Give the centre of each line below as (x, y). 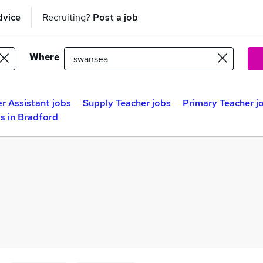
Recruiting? (68, 17)
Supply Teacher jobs (127, 103)
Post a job (115, 17)
